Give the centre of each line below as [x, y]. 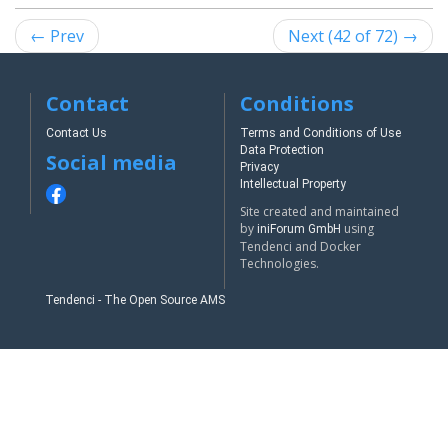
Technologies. [279, 264]
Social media [111, 163]
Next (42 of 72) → [353, 36]
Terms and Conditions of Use [320, 133]
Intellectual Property [293, 184]
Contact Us [76, 133]
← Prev [57, 36]
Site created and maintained [319, 212]
